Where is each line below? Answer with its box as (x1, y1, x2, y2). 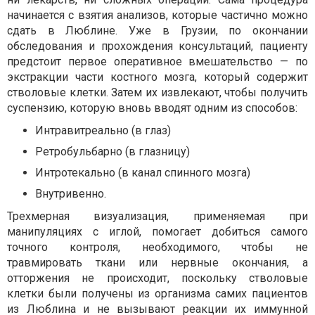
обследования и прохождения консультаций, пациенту (7, 39, 308, 53)
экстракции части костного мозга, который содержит (7, 70, 308, 84)
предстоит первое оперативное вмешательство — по (7, 55, 308, 69)
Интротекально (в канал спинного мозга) (35, 166, 250, 180)
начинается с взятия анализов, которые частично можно (7, 8, 308, 22)
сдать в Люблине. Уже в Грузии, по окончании (7, 24, 308, 38)
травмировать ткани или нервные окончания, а (7, 256, 308, 270)
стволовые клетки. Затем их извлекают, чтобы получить (7, 86, 308, 100)
